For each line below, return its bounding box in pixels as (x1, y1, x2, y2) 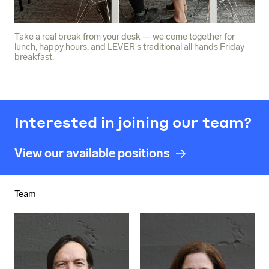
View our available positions (14, 145, 169, 160)
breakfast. (14, 52, 54, 63)
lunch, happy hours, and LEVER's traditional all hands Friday (14, 41, 244, 53)
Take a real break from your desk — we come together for (14, 31, 235, 43)
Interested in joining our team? (14, 113, 252, 132)
